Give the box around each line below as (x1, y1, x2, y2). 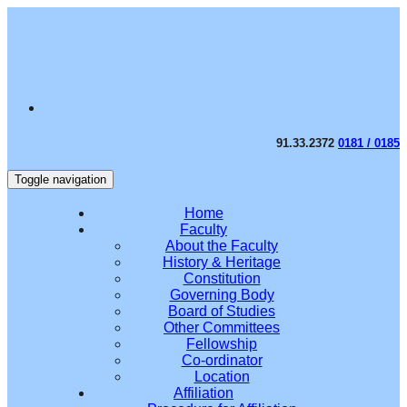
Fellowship (186, 336, 257, 352)
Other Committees (164, 320, 280, 336)
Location (194, 369, 250, 385)
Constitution (183, 271, 261, 287)
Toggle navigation (15, 173, 106, 187)
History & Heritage (163, 254, 281, 271)
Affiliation (174, 385, 233, 402)
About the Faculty (165, 238, 278, 254)
